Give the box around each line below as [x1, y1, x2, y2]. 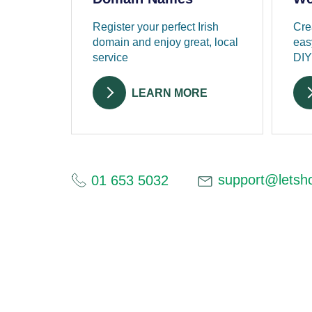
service [93, 52, 128, 64]
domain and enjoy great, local [93, 36, 238, 49]
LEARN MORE [132, 87, 208, 100]
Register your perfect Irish [93, 21, 219, 33]
